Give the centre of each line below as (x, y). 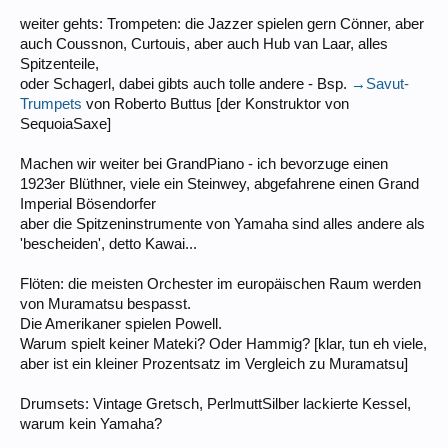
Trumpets (51, 103)
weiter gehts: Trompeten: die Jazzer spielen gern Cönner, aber (222, 23)
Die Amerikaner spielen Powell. (121, 323)
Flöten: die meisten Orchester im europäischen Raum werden (220, 283)
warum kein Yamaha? (91, 423)
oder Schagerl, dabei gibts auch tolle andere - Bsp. (185, 83)
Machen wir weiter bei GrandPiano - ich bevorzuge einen (204, 163)
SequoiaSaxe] (65, 123)
